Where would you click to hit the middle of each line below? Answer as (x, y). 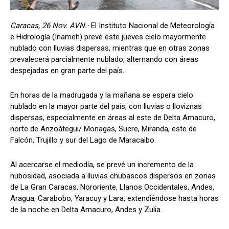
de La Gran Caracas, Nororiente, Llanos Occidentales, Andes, (112, 187)
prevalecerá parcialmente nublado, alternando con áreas (104, 59)
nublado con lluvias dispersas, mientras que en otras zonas (110, 48)
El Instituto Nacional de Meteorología (153, 25)
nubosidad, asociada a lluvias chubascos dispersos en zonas (113, 176)
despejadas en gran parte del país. (67, 70)
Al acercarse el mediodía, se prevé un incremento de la (102, 164)
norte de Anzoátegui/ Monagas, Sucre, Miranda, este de (104, 129)
